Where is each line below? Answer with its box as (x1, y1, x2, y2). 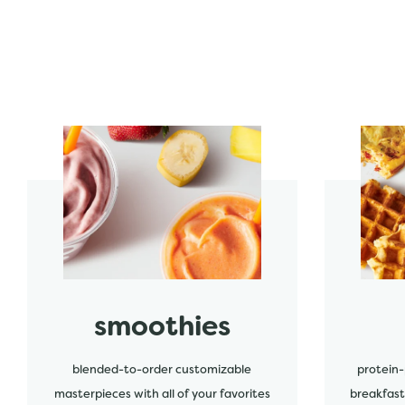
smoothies (93, 316, 231, 342)
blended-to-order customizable (72, 365, 252, 376)
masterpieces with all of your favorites (53, 390, 270, 400)
